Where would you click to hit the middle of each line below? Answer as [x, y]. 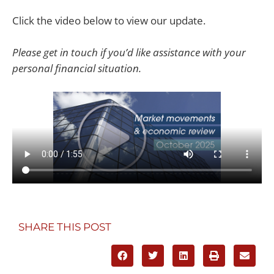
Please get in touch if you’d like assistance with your [129, 52]
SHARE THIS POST [65, 227]
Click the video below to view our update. [109, 20]
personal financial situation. [77, 68]
